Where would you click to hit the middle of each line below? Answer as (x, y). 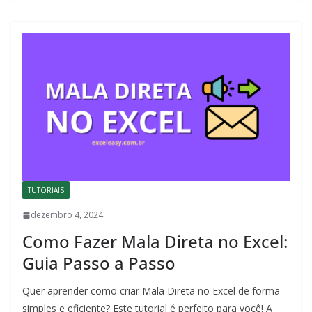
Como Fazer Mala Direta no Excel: (155, 242)
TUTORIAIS (46, 190)
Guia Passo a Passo (99, 263)
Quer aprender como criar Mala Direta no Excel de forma (151, 291)
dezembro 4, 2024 (67, 215)
